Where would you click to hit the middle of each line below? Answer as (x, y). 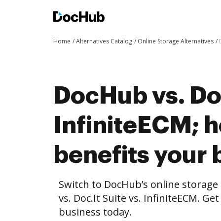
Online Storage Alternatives (176, 41)
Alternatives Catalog (104, 41)
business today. (95, 212)
